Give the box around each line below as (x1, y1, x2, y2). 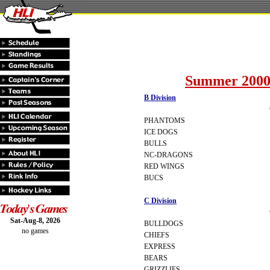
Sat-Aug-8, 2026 (10, 216, 60, 225)
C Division (144, 196, 177, 205)
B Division (144, 93, 176, 102)
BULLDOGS (144, 219, 183, 228)
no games (21, 227, 49, 235)
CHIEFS (144, 231, 169, 239)
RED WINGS (144, 162, 184, 171)
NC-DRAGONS (144, 151, 193, 159)
